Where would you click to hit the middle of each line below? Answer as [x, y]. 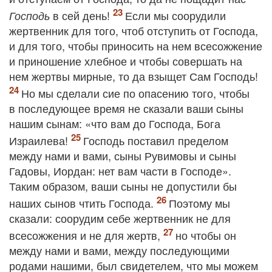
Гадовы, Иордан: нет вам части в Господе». [120, 171]
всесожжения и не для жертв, [86, 235]
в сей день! [81, 15]
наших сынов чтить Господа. [83, 203]
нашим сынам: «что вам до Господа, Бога [115, 123]
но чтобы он [206, 235]
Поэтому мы [199, 203]
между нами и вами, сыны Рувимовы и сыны [123, 155]
